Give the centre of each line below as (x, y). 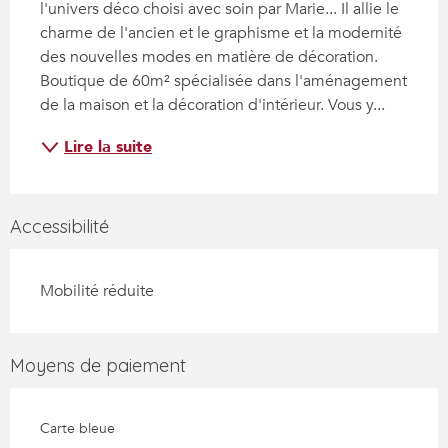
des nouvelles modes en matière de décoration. (209, 56)
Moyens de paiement (98, 365)
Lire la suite (108, 146)
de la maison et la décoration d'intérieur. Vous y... (212, 104)
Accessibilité (59, 226)
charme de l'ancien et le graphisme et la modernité (221, 32)
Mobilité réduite (97, 290)
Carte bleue (77, 428)
